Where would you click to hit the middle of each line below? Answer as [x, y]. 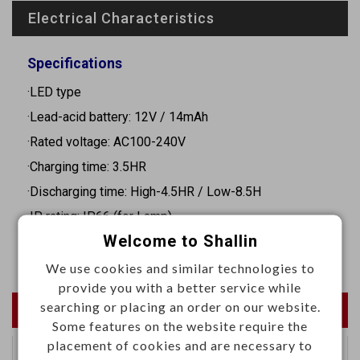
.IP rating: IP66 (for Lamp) [100, 216]
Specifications [75, 63]
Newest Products [180, 309]
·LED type [54, 92]
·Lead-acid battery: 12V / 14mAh [118, 117]
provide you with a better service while [180, 287]
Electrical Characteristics [121, 18]
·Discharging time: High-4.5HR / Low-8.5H [144, 191]
